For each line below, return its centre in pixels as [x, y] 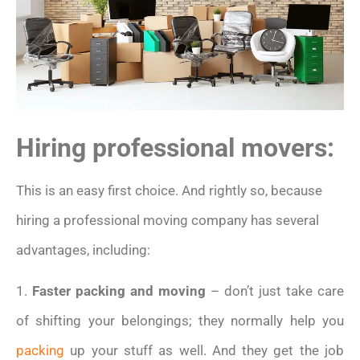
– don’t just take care [275, 291]
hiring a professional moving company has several [168, 220]
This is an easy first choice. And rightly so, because [169, 190]
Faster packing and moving [119, 291]
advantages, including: [83, 250]
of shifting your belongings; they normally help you [180, 321]
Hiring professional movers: [175, 147]
